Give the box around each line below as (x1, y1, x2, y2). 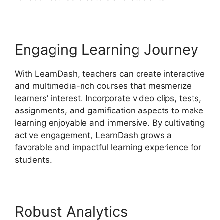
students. (15, 154, 52, 165)
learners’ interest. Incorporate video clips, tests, (15, 93, 201, 103)
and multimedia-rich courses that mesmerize (15, 81, 192, 91)
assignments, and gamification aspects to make (15, 105, 203, 115)
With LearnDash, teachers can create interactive (15, 68, 205, 79)
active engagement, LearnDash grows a (15, 130, 172, 140)
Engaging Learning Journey (15, 40, 198, 58)
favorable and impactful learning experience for (15, 142, 201, 152)
